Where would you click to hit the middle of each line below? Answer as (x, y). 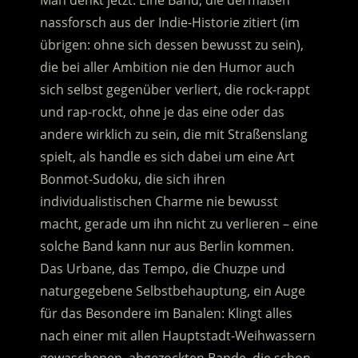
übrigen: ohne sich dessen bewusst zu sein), (171, 45)
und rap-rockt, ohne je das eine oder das (162, 112)
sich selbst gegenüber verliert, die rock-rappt (175, 90)
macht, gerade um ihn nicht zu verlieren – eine (179, 224)
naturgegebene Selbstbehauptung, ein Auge (172, 291)
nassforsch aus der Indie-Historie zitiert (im (169, 23)
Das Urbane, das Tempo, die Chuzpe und (162, 269)
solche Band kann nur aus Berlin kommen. (167, 247)
